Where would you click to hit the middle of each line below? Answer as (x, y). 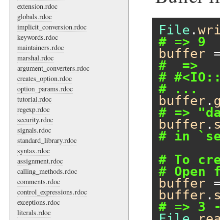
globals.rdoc (34, 16)
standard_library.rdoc (47, 140)
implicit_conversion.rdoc (52, 27)
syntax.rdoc (33, 150)
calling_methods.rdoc (47, 171)
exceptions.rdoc (39, 202)
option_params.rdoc (45, 88)
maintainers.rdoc (41, 47)
